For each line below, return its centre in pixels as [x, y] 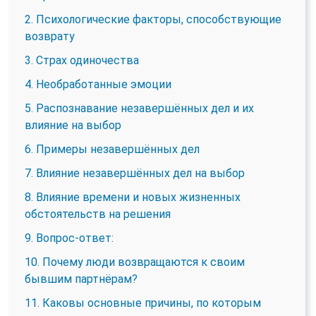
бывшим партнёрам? [81, 279]
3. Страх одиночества [82, 60]
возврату [50, 36]
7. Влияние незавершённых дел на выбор [135, 173]
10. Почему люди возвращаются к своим [135, 262]
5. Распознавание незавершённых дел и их [139, 108]
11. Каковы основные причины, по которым [143, 303]
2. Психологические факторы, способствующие [153, 19]
